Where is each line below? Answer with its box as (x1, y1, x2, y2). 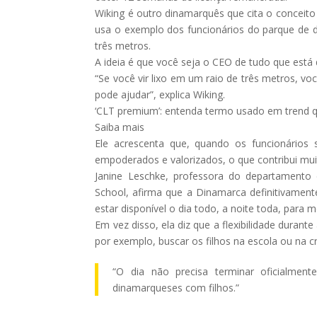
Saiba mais (95, 120, 145, 134)
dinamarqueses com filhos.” (113, 280, 240, 294)
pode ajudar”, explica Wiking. (95, 87, 226, 101)
